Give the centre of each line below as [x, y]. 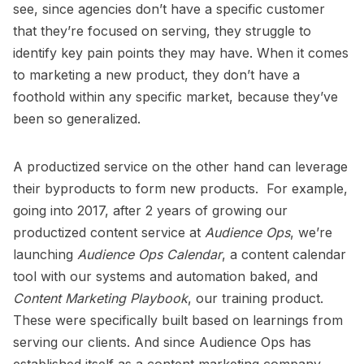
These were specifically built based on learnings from [178, 320]
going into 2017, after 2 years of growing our [150, 210]
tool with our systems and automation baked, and [165, 276]
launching [45, 254]
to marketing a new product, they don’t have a [156, 74]
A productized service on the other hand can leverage [180, 166]
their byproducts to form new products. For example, [180, 188]
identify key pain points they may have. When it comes [181, 52]
